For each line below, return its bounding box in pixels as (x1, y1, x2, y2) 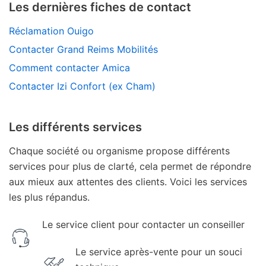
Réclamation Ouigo (9, 25, 94, 37)
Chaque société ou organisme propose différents (9, 145, 230, 157)
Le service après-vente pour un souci (75, 246, 242, 258)
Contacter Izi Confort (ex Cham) (9, 80, 156, 93)
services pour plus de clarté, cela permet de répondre (9, 160, 251, 173)
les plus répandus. (9, 191, 90, 204)
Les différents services (9, 120, 142, 135)
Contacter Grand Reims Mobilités (9, 43, 158, 56)
